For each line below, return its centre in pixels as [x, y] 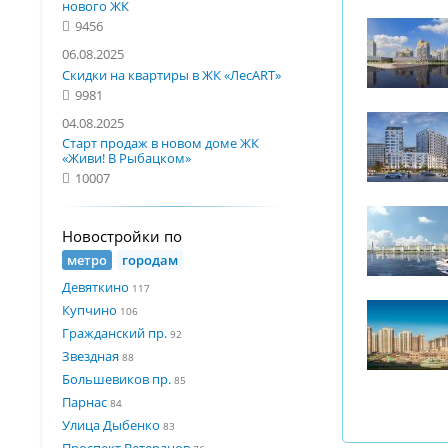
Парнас [84, 401]
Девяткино [95, 286]
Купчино [89, 309]
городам [150, 259]
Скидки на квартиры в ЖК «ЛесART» [171, 74]
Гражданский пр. [114, 332]
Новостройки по [122, 236]
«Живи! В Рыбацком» [126, 157]
